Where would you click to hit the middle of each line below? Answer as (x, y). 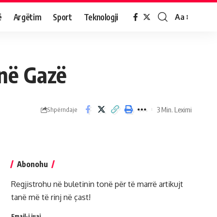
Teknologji (101, 17)
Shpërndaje (62, 109)
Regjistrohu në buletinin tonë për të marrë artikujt (97, 184)
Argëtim (27, 17)
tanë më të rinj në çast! (51, 197)
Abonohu (32, 164)
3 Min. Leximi (174, 109)
